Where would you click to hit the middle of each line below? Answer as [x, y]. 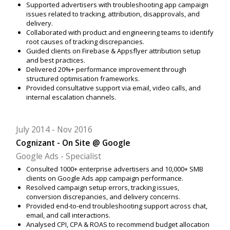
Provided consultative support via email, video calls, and [113, 88]
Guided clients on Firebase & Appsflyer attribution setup [113, 51]
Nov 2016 [75, 129]
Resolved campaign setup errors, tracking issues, [102, 188]
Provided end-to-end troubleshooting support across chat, [117, 206]
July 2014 [34, 129]
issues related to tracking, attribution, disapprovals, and [113, 14]
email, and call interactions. [68, 215]
